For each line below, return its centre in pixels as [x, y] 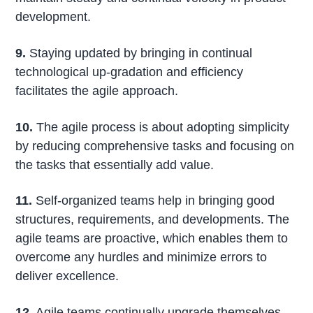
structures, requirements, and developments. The [153, 220]
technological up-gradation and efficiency [130, 72]
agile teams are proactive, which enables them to [152, 239]
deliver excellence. [67, 276]
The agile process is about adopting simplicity [161, 127]
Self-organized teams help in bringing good [154, 201]
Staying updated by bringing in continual [139, 53]
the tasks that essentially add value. [115, 165]
